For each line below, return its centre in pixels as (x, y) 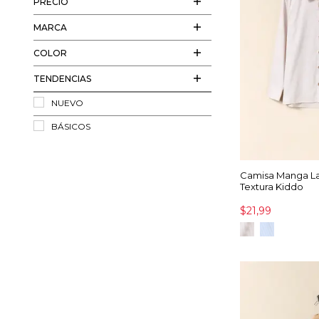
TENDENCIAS (62, 79)
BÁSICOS (72, 126)
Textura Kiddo (272, 186)
